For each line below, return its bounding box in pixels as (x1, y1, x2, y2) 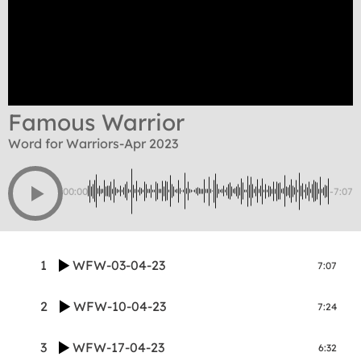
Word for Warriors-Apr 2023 (8, 135, 178, 152)
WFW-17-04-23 (73, 339, 165, 356)
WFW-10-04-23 (73, 298, 167, 315)
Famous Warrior (8, 108, 185, 137)
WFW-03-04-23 (73, 257, 166, 274)
